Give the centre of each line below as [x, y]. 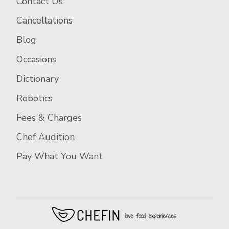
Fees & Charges [49, 118]
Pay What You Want [60, 157]
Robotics [35, 98]
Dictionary [38, 79]
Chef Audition [45, 137]
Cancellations [44, 21]
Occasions [36, 60]
